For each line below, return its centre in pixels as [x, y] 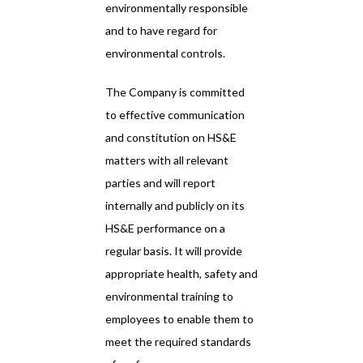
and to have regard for [161, 31]
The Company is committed [175, 92]
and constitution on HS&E [171, 138]
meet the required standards [178, 342]
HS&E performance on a [165, 228]
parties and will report [160, 183]
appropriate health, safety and [181, 274]
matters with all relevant [167, 160]
